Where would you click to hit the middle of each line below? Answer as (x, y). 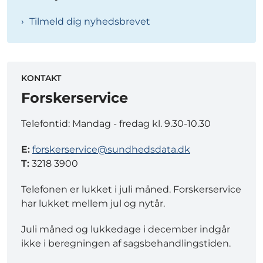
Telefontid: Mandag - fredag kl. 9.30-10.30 (116, 124)
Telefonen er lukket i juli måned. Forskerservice (131, 190)
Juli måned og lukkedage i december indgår (126, 230)
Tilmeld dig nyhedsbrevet (90, 22)
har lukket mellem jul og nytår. (93, 204)
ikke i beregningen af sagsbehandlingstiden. (126, 244)
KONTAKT (41, 78)
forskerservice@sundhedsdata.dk (111, 150)
